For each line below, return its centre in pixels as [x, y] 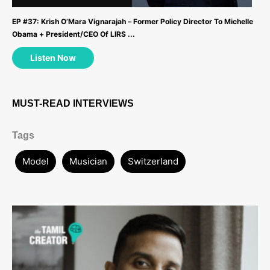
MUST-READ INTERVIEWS [73, 103]
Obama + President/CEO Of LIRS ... [74, 34]
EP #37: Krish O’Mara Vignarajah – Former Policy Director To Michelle [133, 21]
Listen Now [53, 57]
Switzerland [153, 161]
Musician [88, 161]
